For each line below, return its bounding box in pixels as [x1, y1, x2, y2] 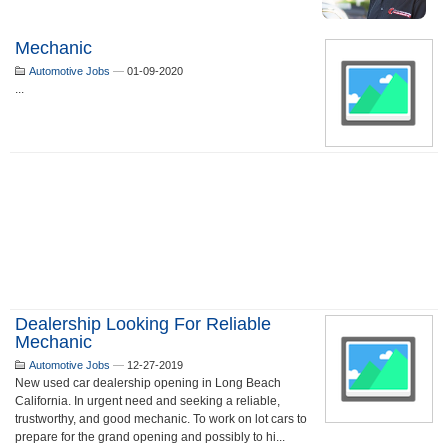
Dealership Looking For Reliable [15, 314, 271, 334]
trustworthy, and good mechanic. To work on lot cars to [15, 412, 307, 426]
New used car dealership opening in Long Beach [15, 376, 281, 390]
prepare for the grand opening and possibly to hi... [15, 430, 285, 444]
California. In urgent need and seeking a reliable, [15, 394, 280, 408]
